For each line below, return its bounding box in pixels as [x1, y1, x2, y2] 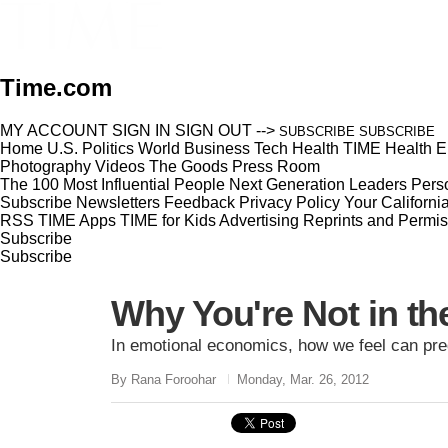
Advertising [219, 211, 299, 229]
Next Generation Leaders [229, 175, 407, 193]
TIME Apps [38, 211, 116, 229]
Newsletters [76, 193, 160, 211]
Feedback [164, 193, 235, 211]
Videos [95, 157, 145, 175]
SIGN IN [112, 121, 171, 139]
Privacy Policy [239, 193, 340, 211]
